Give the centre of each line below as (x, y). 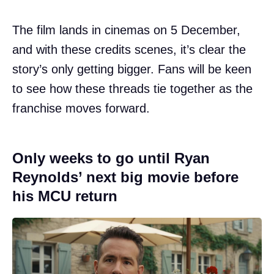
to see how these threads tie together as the (132, 89)
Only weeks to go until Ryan (111, 158)
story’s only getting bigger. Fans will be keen (132, 69)
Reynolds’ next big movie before (125, 177)
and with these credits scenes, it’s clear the (129, 50)
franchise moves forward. (81, 109)
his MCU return (65, 196)
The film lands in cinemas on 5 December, (126, 30)
